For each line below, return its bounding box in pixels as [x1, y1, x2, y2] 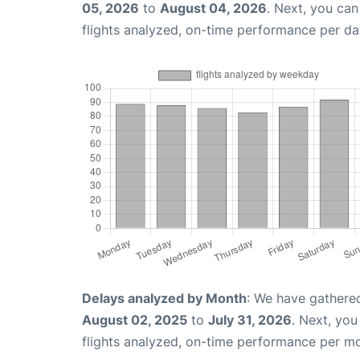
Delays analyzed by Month [82, 290, 247, 307]
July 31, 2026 [208, 312, 292, 329]
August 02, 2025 [82, 312, 187, 329]
